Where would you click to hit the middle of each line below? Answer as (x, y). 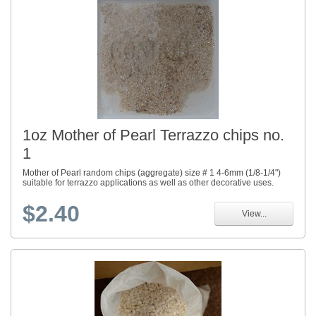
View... (254, 214)
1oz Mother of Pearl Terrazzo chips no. (153, 135)
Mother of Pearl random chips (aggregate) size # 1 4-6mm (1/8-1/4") (152, 173)
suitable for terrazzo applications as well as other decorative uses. (148, 183)
